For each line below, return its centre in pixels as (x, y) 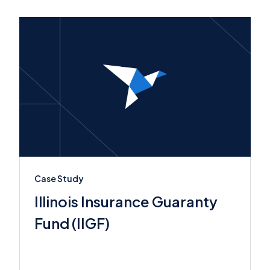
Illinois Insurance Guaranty (126, 202)
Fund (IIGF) (72, 223)
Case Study (59, 179)
